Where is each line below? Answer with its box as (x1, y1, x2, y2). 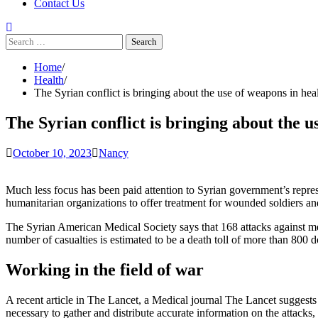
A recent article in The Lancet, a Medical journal (6, 293, 225, 306)
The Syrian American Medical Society (6, 220, 177, 233)
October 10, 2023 (13, 146, 92, 159)
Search (5, 33, 35, 45)
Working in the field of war (6, 260, 204, 279)
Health (34, 74, 64, 86)
